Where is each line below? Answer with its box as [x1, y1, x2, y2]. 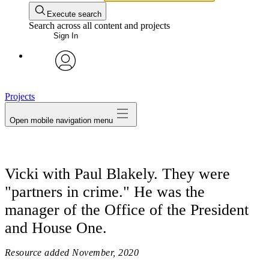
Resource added [5, 247, 70, 258]
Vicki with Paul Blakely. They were [5, 165, 230, 183]
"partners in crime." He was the [5, 183, 205, 201]
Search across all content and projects [29, 20, 170, 31]
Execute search [47, 10, 101, 19]
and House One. [5, 219, 107, 237]
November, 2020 [72, 247, 139, 258]
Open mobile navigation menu [10, 115, 113, 125]
